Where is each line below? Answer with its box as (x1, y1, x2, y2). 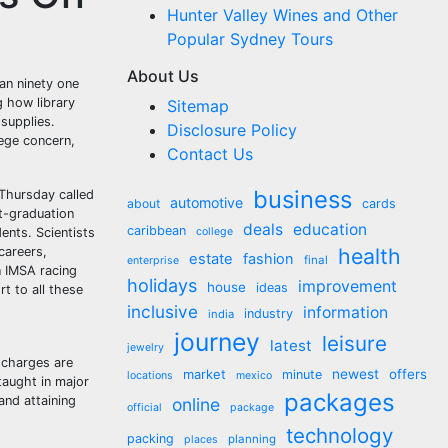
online (172, 394, 220, 415)
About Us (127, 66, 199, 86)
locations (127, 369, 173, 382)
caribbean (127, 223, 186, 238)
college (196, 225, 233, 238)
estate (189, 250, 233, 268)
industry (244, 306, 293, 321)
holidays (127, 274, 197, 296)
